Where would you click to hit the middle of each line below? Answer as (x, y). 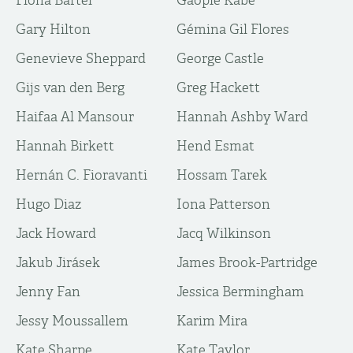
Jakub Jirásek (58, 262)
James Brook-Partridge (247, 262)
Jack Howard (56, 233)
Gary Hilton (53, 29)
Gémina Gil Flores (233, 29)
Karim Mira (212, 321)
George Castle (220, 58)
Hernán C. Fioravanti (82, 175)
